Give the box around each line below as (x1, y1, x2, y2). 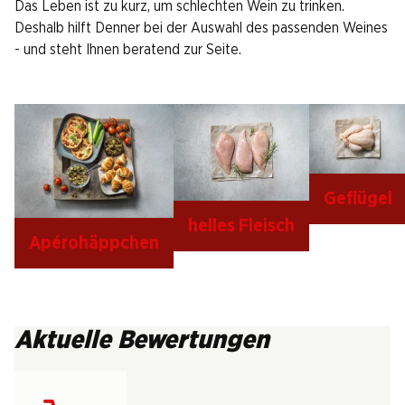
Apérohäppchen (29, 233, 159, 252)
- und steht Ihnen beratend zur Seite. (14, 42, 241, 57)
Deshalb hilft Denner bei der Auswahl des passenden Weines (14, 21, 388, 35)
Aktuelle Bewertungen (14, 327, 269, 353)
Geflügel (324, 190, 392, 209)
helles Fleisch (188, 217, 295, 236)
